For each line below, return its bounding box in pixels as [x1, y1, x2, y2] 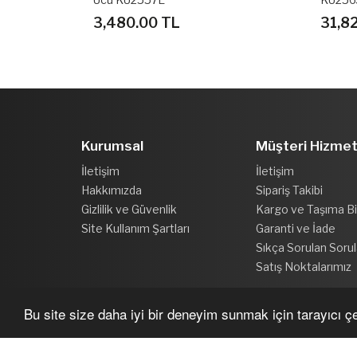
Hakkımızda [81, 182, 142, 197]
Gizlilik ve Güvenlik [81, 202, 177, 216]
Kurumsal [81, 137, 143, 154]
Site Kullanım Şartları [81, 221, 190, 235]
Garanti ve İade [256, 221, 336, 235]
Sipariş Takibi [256, 182, 324, 197]
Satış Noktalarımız [256, 259, 352, 273]
